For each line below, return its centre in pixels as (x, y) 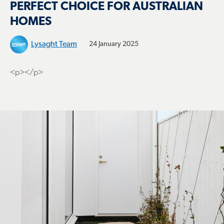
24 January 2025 (114, 44)
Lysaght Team (54, 44)
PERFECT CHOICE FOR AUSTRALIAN (106, 7)
